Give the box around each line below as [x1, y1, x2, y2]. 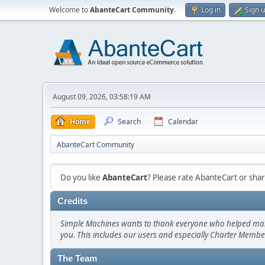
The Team [57, 254, 97, 263]
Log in [201, 5, 221, 15]
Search [118, 117, 141, 127]
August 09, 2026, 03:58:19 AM [53, 92, 151, 102]
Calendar [168, 117, 198, 127]
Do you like [60, 172, 102, 183]
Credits [57, 196, 88, 206]
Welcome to [49, 5, 90, 15]
